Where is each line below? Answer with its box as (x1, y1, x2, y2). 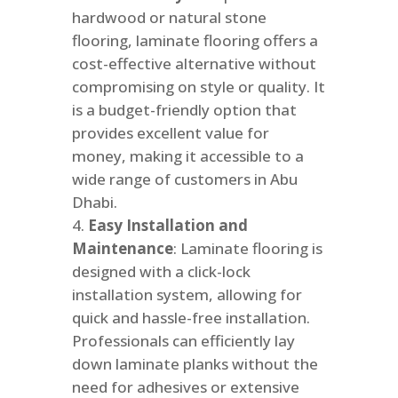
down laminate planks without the (71, 354, 318, 375)
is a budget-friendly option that (71, 99, 297, 121)
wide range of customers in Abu (71, 169, 298, 190)
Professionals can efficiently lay (71, 330, 295, 352)
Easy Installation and (87, 215, 248, 236)
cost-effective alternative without (71, 53, 316, 75)
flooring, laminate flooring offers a (71, 30, 318, 52)
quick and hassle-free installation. (71, 307, 310, 329)
